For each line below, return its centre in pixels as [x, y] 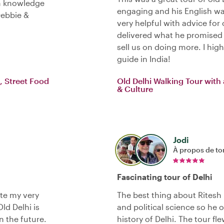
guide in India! [144, 59]
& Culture [135, 89]
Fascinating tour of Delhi [165, 177]
